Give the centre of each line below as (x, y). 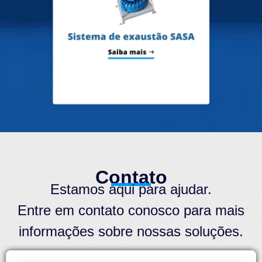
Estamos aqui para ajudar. (131, 189)
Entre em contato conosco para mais (131, 211)
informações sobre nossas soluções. (131, 232)
